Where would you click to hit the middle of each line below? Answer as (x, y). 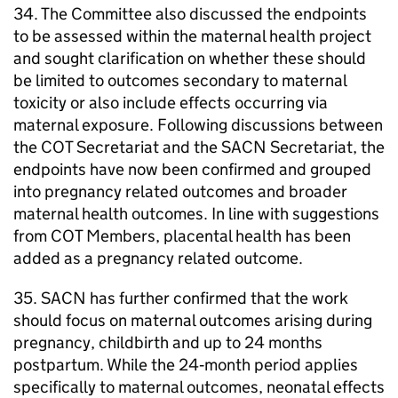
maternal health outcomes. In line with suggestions (196, 213)
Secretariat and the (147, 147)
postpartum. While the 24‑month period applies (186, 364)
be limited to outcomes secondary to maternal (180, 80)
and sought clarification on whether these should (190, 58)
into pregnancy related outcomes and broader (180, 191)
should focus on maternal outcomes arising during (193, 320)
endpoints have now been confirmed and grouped (192, 169)
